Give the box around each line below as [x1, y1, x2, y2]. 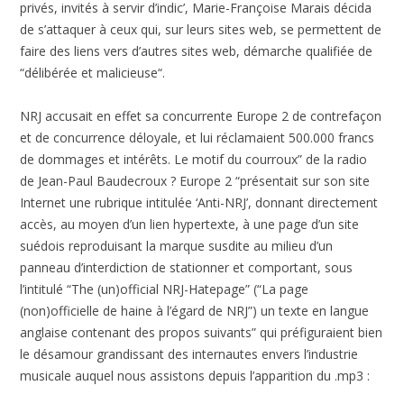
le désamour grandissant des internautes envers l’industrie [20, 345, 359, 363]
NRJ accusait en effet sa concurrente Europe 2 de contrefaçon [20, 107, 382, 125]
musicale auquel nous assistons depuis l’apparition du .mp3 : [20, 367, 371, 385]
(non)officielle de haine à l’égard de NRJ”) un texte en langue [20, 302, 370, 320]
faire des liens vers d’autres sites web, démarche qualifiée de [20, 42, 373, 60]
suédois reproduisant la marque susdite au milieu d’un [20, 237, 334, 255]
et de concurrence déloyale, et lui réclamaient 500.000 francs [20, 129, 375, 147]
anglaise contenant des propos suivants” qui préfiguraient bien [20, 324, 383, 342]
